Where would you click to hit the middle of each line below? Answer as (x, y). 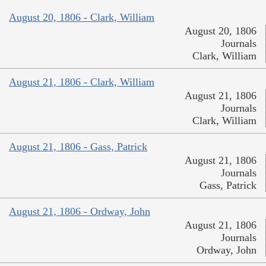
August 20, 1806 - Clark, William (82, 18)
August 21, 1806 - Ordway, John (80, 212)
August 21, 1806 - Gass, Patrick (78, 147)
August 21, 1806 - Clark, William (82, 82)
